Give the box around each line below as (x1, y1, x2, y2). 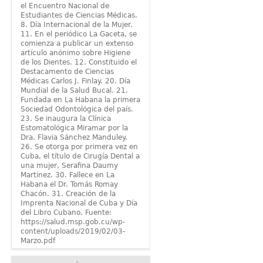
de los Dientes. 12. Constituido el (20, 58, 137, 67)
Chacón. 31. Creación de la (20, 190, 116, 198)
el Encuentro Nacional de (20, 2, 109, 11)
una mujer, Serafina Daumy (20, 161, 118, 170)
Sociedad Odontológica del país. (20, 105, 133, 114)
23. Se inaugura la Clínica (20, 114, 111, 123)
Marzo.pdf (20, 237, 55, 245)
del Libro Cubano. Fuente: (20, 208, 112, 217)
